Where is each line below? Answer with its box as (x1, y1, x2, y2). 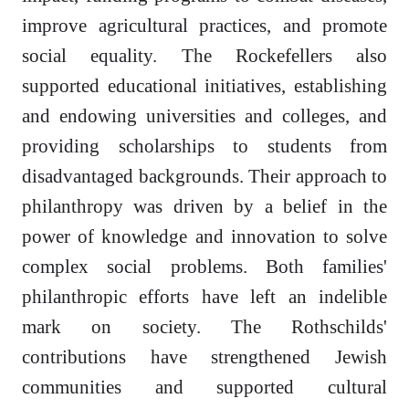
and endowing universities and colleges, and (22, 105, 387, 127)
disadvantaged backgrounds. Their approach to (22, 165, 387, 187)
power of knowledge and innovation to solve (22, 225, 387, 247)
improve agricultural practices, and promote (22, 15, 387, 37)
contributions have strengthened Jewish (22, 346, 387, 368)
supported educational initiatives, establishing (22, 75, 387, 97)
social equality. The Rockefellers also (22, 45, 387, 67)
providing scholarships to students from (22, 135, 387, 157)
